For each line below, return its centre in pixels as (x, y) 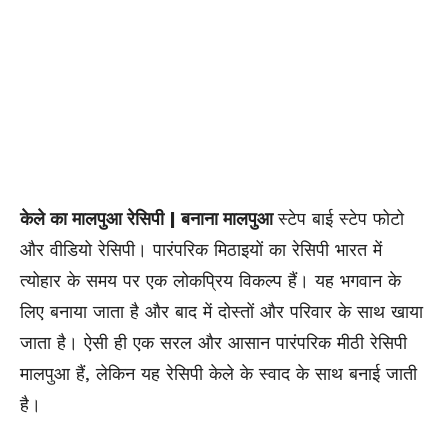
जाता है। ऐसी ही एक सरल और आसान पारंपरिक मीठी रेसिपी (213, 343)
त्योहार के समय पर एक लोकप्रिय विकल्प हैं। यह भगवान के (210, 281)
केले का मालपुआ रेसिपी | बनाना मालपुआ (149, 219)
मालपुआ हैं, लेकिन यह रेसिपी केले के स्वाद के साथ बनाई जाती (218, 374)
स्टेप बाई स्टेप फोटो (341, 219)
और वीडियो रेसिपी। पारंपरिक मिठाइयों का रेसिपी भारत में (201, 250)
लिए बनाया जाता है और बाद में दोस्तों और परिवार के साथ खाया (221, 312)
